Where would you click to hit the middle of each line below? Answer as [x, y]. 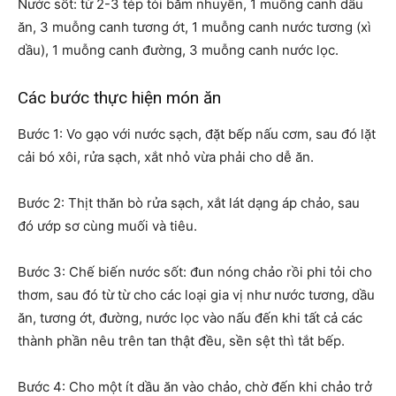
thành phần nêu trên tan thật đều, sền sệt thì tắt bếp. [181, 341]
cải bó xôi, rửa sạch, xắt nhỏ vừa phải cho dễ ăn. [166, 157]
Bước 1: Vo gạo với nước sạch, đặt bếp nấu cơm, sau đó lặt [197, 134]
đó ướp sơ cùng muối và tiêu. [107, 226]
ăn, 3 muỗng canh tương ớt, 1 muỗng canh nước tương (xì [194, 27]
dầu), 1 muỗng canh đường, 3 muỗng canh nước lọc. [178, 50]
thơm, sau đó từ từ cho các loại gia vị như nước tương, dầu [196, 295]
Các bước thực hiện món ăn [119, 98]
